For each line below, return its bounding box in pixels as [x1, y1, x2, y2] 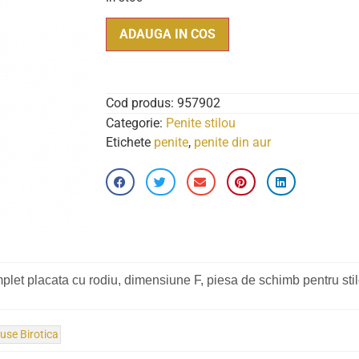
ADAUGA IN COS [119, 26, 216, 42]
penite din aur [194, 135, 271, 151]
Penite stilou [166, 115, 236, 131]
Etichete [106, 135, 151, 151]
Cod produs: [106, 95, 177, 111]
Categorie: [106, 115, 163, 131]
